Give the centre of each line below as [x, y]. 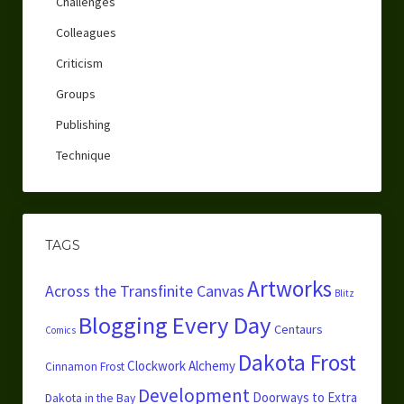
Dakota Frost [297, 363]
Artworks [289, 289]
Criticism [79, 64]
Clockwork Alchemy [181, 366]
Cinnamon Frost [84, 367]
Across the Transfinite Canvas [144, 291]
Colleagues [86, 33]
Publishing [83, 125]
